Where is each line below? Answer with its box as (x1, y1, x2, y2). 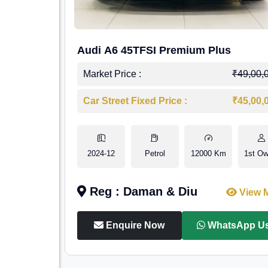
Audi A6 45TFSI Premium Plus (77, 44, 232, 56)
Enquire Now (103, 220, 165, 230)
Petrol (144, 149, 165, 158)
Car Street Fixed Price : (83, 96, 188, 106)
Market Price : (83, 69, 142, 79)
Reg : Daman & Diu (86, 185, 198, 198)
